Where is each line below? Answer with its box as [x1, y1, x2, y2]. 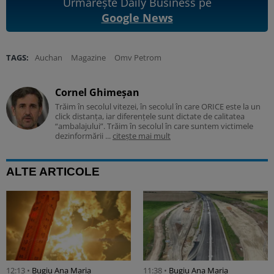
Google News [101, 10, 173, 25]
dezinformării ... [55, 130, 113, 141]
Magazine [71, 51, 106, 63]
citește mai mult [113, 130, 171, 141]
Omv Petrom [114, 51, 161, 63]
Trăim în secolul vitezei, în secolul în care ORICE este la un [55, 100, 261, 112]
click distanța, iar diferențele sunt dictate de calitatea [55, 110, 245, 122]
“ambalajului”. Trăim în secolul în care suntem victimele [55, 120, 253, 131]
